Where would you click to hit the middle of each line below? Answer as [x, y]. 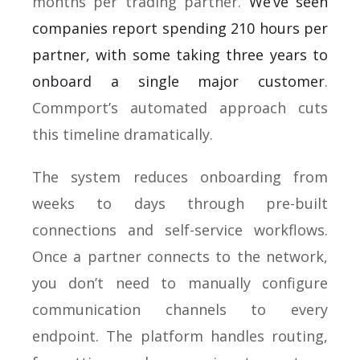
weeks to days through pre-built [180, 203]
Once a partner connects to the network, [180, 256]
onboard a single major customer [178, 81]
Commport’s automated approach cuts [180, 107]
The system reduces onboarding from [180, 176]
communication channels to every [180, 309]
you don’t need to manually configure [180, 282]
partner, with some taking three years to [180, 54]
